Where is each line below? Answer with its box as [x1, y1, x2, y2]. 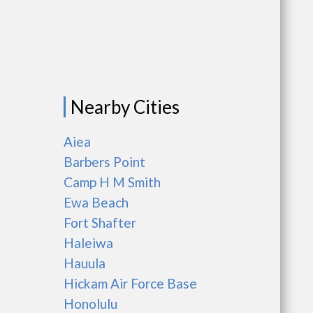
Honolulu [64, 296, 117, 312]
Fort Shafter [64, 214, 136, 231]
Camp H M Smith [64, 174, 161, 190]
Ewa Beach [64, 194, 129, 210]
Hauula [64, 255, 105, 271]
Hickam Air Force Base [64, 275, 197, 291]
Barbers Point [64, 154, 145, 170]
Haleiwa [64, 235, 113, 251]
